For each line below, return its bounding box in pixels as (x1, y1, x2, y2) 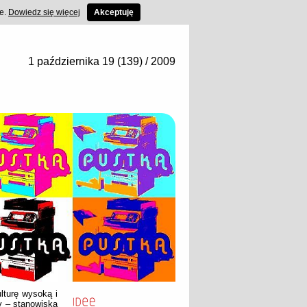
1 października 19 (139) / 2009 (28, 56, 175, 67)
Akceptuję (94, 8, 134, 17)
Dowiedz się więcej (8, 8, 80, 17)
